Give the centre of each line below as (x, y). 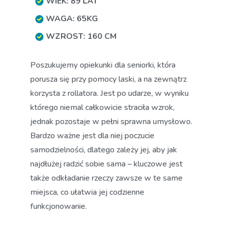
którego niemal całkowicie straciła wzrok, (102, 107)
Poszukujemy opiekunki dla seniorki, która (103, 65)
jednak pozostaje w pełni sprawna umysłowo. (111, 122)
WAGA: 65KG (72, 19)
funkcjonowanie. (59, 206)
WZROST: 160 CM (81, 36)
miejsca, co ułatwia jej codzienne (87, 192)
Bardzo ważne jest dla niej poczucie (92, 136)
